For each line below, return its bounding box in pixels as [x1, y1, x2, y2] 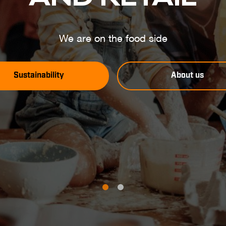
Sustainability [14, 71, 64, 80]
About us [171, 71, 204, 80]
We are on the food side [59, 34, 167, 44]
